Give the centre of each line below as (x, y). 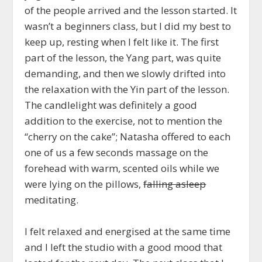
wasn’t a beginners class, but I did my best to (128, 26)
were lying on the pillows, (84, 184)
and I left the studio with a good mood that (124, 247)
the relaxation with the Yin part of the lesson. (127, 89)
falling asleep (175, 184)
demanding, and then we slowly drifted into (125, 74)
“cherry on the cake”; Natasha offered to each (128, 137)
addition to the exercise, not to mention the (124, 121)
